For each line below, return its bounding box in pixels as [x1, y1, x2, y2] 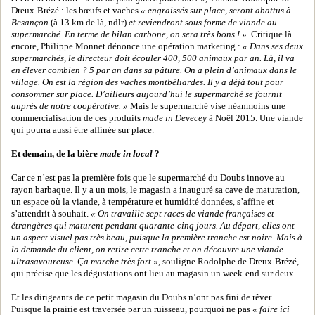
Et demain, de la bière [11, 149, 100, 159]
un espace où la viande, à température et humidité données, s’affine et [11, 197, 274, 207]
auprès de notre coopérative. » [11, 101, 128, 111]
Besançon [11, 18, 51, 27]
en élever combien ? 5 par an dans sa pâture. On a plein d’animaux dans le [11, 65, 297, 75]
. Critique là [247, 30, 292, 39]
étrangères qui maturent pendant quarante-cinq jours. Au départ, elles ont [11, 221, 295, 231]
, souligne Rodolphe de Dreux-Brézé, [158, 257, 299, 266]
